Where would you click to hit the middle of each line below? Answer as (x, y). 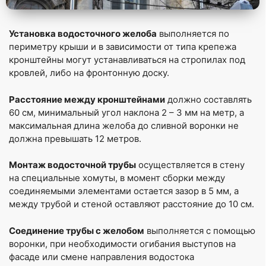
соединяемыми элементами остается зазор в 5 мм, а (124, 191)
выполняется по (193, 34)
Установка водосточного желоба (83, 34)
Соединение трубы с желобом (77, 230)
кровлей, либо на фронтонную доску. (89, 73)
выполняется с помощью (200, 230)
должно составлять (208, 99)
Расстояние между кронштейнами (87, 99)
